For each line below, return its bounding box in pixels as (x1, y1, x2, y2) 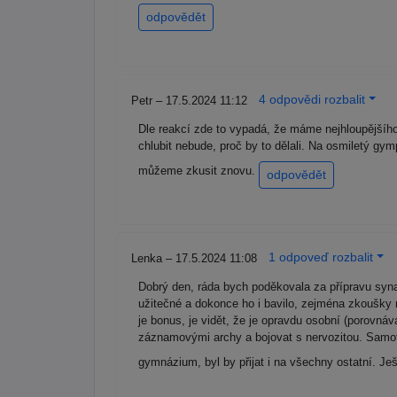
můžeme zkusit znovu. (138, 164, 259, 178)
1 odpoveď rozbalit (269, 250, 373, 265)
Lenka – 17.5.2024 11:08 (131, 252, 261, 266)
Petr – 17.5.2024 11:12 (131, 94, 251, 108)
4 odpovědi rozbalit (259, 92, 365, 107)
